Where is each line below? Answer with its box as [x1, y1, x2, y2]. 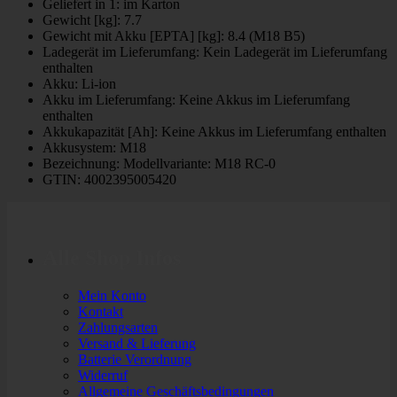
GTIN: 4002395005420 [43, 172, 176, 188]
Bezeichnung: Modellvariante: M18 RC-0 [43, 156, 276, 172]
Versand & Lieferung [78, 336, 196, 352]
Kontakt [78, 304, 123, 320]
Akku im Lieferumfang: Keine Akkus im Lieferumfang [43, 92, 350, 108]
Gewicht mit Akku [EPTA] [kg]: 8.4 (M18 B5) [43, 28, 305, 44]
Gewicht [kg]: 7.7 [43, 12, 142, 28]
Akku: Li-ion [43, 76, 116, 92]
